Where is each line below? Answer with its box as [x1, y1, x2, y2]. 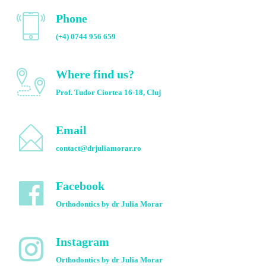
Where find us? [56, 68, 134, 81]
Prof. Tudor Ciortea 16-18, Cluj [56, 88, 161, 97]
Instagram [56, 235, 109, 249]
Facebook [56, 179, 104, 193]
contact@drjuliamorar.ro [56, 144, 141, 153]
